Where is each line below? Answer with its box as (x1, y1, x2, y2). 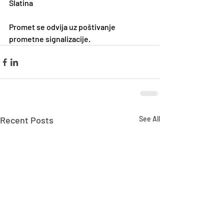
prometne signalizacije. (9, 34, 90, 43)
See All (139, 114, 160, 123)
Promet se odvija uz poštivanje (9, 22, 117, 31)
